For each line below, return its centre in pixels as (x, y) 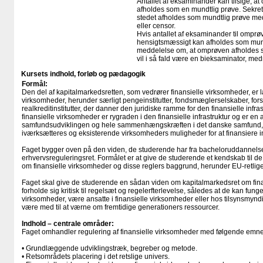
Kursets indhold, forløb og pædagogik (83, 74)
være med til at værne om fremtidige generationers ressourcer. (121, 207)
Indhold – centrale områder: (68, 224)
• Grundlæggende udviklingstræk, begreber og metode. (109, 248)
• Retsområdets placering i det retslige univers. (96, 257)
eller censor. (156, 26)
